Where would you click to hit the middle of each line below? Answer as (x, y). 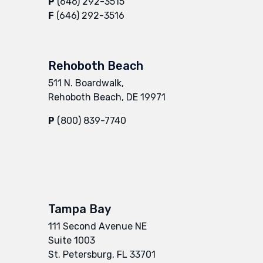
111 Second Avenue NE (97, 226)
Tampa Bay (80, 209)
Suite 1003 (72, 240)
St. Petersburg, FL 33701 (102, 254)
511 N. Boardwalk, (86, 83)
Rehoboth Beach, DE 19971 (107, 97)
